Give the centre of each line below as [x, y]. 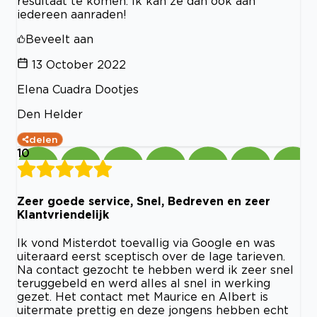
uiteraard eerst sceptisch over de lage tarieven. [151, 256]
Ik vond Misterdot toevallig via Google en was [146, 242]
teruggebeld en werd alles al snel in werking [144, 283]
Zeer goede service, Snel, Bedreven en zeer [144, 201]
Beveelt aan [59, 39]
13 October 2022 [79, 65]
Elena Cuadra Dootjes [78, 90]
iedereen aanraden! [72, 15]
